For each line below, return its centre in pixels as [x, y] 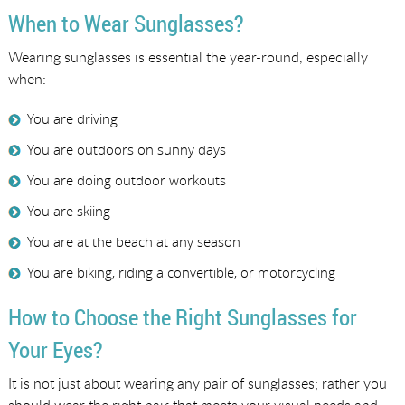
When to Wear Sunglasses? [125, 23]
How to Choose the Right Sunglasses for [182, 316]
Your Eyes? [55, 349]
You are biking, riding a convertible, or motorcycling [181, 272]
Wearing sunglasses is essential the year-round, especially [188, 57]
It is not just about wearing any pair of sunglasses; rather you [197, 383]
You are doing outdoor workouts [126, 179]
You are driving [72, 118]
